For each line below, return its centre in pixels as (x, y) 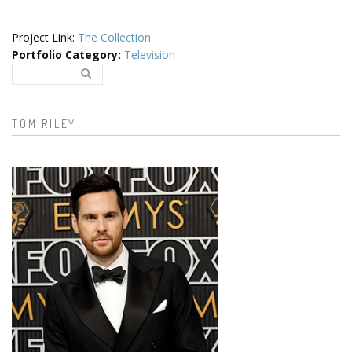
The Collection (114, 37)
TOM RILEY (44, 123)
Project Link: (45, 37)
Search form (75, 94)
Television (150, 54)
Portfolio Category (65, 54)
